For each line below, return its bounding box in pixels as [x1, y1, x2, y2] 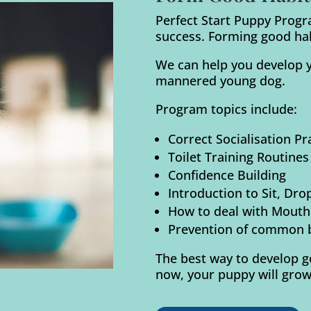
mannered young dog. [155, 72, 285, 89]
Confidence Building [167, 166, 286, 183]
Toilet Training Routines [167, 148, 309, 165]
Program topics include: [155, 100, 297, 117]
